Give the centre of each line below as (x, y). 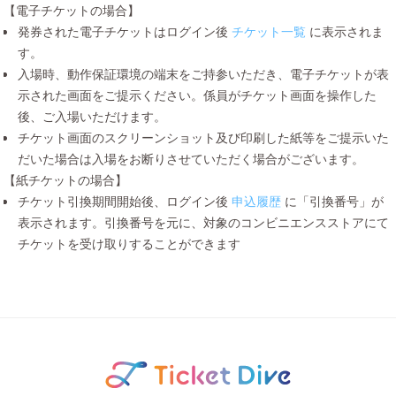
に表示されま (346, 31)
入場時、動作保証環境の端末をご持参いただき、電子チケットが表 (203, 73)
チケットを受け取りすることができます (129, 243)
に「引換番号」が (334, 201)
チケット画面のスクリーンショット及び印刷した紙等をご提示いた (203, 137)
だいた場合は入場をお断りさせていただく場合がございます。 (191, 158)
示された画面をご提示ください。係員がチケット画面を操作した (197, 95)
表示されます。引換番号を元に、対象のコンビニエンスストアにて (203, 222)
